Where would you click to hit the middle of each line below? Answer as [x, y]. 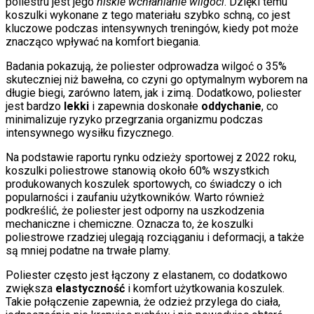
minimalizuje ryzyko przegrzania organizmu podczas [134, 120]
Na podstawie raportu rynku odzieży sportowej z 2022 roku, [151, 158]
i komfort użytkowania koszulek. [205, 289]
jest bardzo [35, 107]
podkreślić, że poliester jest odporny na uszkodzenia [135, 211]
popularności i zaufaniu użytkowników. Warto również [135, 198]
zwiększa [30, 289]
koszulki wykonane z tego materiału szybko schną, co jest [148, 15]
